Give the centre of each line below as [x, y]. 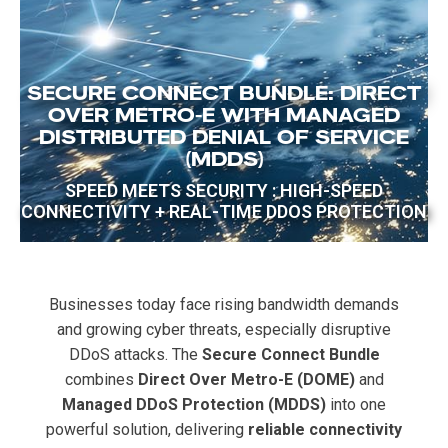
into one [356, 404]
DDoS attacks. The [135, 354]
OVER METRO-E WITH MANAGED [224, 115]
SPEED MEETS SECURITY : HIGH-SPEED [224, 190]
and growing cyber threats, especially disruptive [224, 329]
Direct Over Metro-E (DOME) [246, 379]
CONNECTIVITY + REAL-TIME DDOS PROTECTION [224, 211]
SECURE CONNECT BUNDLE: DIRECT [224, 93]
